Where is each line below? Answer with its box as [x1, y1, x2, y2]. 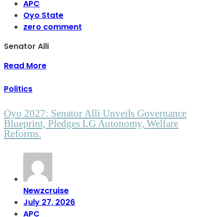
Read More [4, 60, 46, 72]
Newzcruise [23, 185, 69, 197]
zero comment [23, 21, 82, 33]
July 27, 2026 [23, 197, 75, 208]
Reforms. [4, 128, 41, 140]
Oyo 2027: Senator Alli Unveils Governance [4, 108, 186, 120]
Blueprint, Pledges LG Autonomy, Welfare [4, 118, 178, 130]
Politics [4, 83, 32, 95]
